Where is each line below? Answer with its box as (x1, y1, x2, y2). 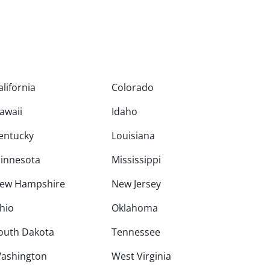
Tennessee (111, 225, 161, 239)
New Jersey (111, 177, 162, 190)
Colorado (111, 81, 154, 94)
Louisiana (111, 129, 155, 142)
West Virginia (111, 250, 172, 263)
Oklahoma (111, 201, 159, 215)
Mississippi (111, 153, 162, 166)
